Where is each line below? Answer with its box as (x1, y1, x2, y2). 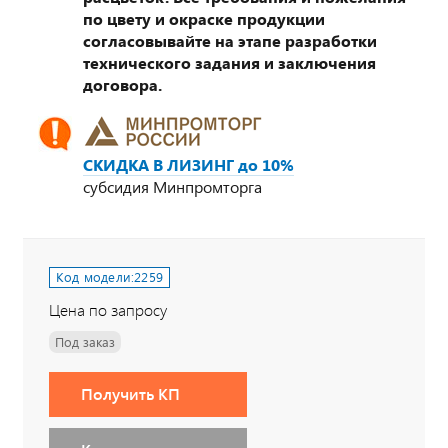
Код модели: (56, 268, 135, 287)
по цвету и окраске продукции (83, 8, 325, 30)
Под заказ (55, 333, 115, 352)
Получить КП (81, 383, 180, 405)
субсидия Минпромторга (83, 176, 262, 198)
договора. (83, 74, 162, 96)
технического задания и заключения (83, 52, 376, 74)
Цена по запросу (49, 299, 167, 322)
